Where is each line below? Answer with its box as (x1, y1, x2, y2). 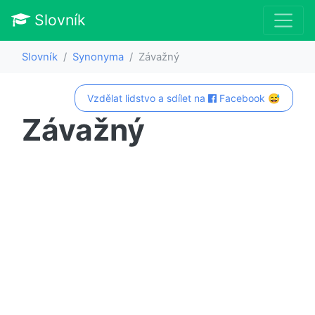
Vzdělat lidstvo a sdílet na (87, 91, 209, 104)
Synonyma (72, 50, 124, 63)
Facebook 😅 (217, 91, 281, 104)
